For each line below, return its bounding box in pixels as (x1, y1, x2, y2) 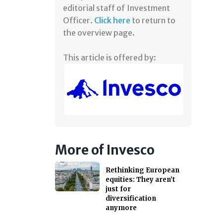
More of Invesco (55, 142, 155, 159)
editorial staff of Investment (63, 3, 170, 13)
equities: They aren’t (106, 175, 175, 184)
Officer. (63, 15, 94, 26)
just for (106, 185, 131, 194)
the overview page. (63, 28, 135, 38)
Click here (94, 15, 132, 26)
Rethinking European (106, 166, 179, 175)
